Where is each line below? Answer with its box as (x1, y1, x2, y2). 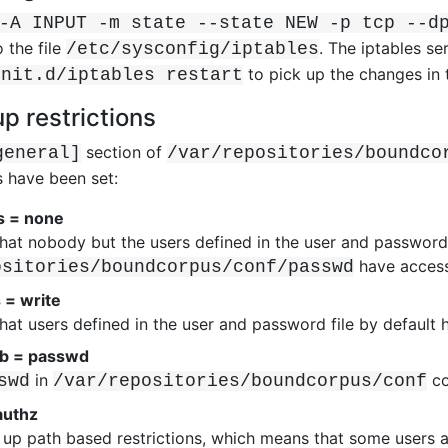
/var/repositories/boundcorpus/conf (53, 370, 427, 391)
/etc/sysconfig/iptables (66, 38, 319, 59)
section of (81, 141, 167, 162)
